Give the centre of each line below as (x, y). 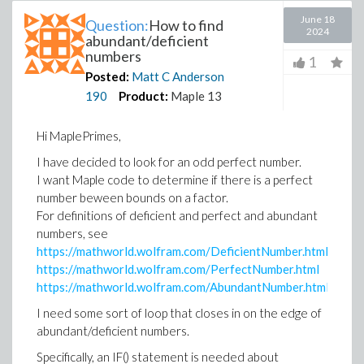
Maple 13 (196, 96)
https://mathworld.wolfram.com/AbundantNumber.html (183, 287)
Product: (143, 96)
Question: (117, 25)
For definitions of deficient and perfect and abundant (177, 215)
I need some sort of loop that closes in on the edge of (179, 313)
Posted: (107, 76)
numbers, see (72, 233)
